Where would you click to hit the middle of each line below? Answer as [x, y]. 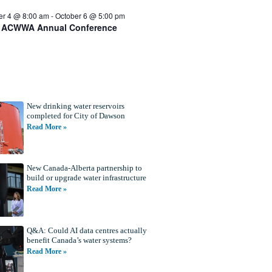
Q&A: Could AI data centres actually [87, 230]
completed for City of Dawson [76, 115]
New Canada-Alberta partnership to [84, 168]
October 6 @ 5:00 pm [90, 15]
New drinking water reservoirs [75, 106]
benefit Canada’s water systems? [79, 240]
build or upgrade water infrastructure [86, 178]
